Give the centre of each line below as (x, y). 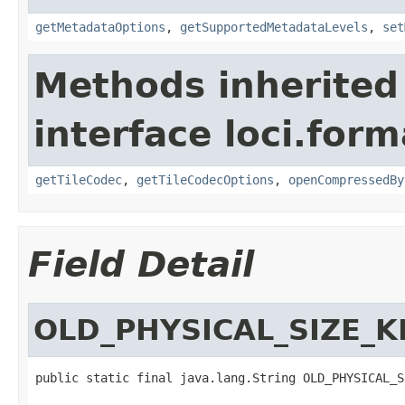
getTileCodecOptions (205, 179)
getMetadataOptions (100, 27)
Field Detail (141, 264)
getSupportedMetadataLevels (274, 27)
